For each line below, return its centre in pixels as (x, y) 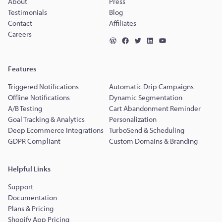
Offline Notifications (39, 98)
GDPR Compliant (34, 141)
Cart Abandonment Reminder (155, 109)
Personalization (133, 119)
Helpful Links (29, 169)
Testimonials (28, 12)
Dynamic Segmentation (145, 98)
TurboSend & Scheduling (146, 130)
